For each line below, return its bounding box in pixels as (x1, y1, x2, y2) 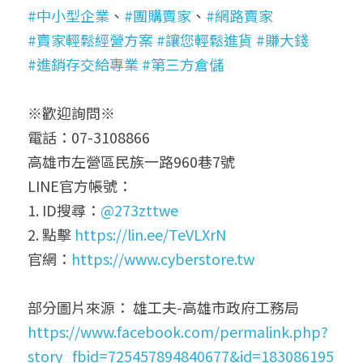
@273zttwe (100, 199, 178, 220)
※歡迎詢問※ (28, 101, 115, 123)
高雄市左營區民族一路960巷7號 (28, 150, 235, 172)
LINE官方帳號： (28, 174, 132, 196)
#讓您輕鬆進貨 (156, 28, 253, 50)
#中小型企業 (28, 4, 109, 26)
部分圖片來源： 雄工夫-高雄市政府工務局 (28, 296, 299, 318)
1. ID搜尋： (28, 199, 100, 220)
